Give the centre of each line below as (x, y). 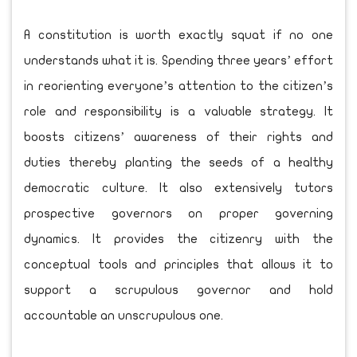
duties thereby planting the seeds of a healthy (178, 162)
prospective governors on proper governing (178, 213)
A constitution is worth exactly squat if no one (178, 35)
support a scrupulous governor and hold (178, 290)
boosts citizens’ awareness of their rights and (178, 137)
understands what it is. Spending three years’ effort (178, 60)
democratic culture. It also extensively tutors (178, 188)
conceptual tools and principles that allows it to (178, 264)
